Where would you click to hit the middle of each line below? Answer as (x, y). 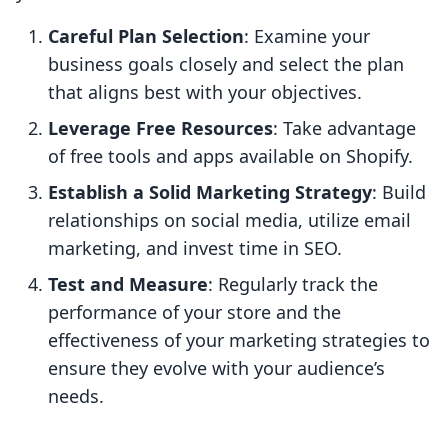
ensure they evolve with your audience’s (216, 368)
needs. (76, 396)
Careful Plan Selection (146, 36)
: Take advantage (344, 128)
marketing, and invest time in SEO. (195, 248)
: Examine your (307, 36)
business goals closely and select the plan (226, 64)
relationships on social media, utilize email (229, 220)
